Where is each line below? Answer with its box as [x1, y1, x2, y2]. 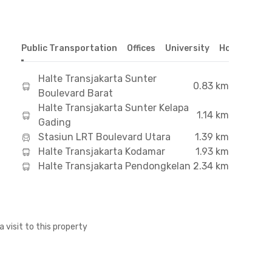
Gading [38, 117, 71, 128]
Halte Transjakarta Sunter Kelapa [38, 102, 189, 114]
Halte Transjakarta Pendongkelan [38, 160, 191, 172]
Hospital [219, 43, 256, 53]
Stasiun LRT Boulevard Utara [38, 131, 171, 143]
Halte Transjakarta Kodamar [38, 146, 165, 157]
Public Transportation [21, 43, 117, 53]
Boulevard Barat [38, 87, 113, 99]
